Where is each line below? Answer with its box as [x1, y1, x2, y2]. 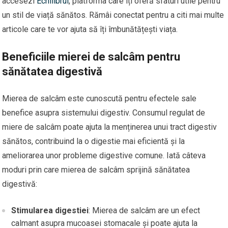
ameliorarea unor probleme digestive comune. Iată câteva [2, 151, 206, 161]
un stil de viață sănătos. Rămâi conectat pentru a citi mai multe [2, 10, 224, 20]
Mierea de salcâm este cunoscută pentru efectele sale [2, 94, 197, 104]
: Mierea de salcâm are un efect [89, 206, 201, 216]
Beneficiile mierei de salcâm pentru [2, 50, 181, 64]
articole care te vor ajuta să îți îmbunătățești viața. [2, 24, 178, 35]
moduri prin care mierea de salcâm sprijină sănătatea [2, 165, 190, 175]
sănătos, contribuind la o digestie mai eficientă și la [2, 136, 185, 147]
